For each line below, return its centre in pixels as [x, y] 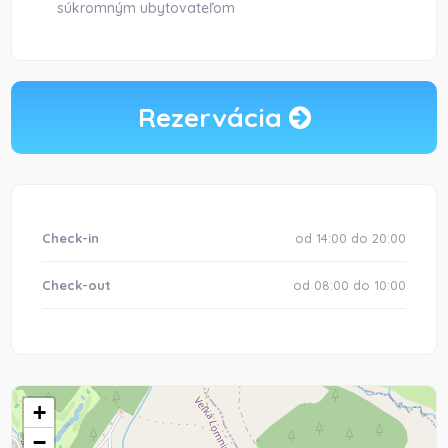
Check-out [77, 285]
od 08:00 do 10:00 [349, 285]
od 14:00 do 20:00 [350, 238]
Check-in [71, 238]
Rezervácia [213, 117]
